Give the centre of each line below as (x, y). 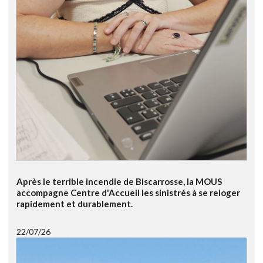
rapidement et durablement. (75, 203)
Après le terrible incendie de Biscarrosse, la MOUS (119, 181)
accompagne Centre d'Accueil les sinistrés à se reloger (128, 192)
